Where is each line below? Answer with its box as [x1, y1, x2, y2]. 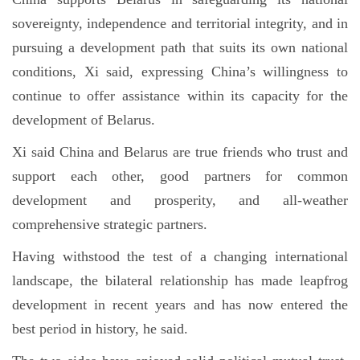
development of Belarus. [12, 112, 155, 129]
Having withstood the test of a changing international [12, 248, 348, 265]
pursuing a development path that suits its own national [12, 39, 348, 56]
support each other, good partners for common [12, 168, 348, 185]
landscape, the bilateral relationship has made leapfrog [12, 272, 348, 289]
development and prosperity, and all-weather [12, 192, 348, 209]
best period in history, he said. [12, 321, 188, 337]
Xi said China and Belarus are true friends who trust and [12, 144, 348, 161]
